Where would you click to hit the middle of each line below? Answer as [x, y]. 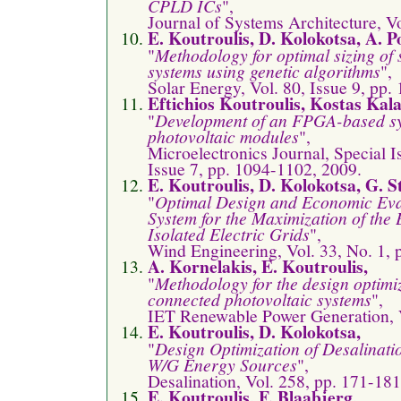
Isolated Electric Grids [229, 233]
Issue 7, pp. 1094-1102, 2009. [255, 168]
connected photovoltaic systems [260, 299]
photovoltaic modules [223, 136]
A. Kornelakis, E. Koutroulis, [258, 266]
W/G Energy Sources [222, 364]
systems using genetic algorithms [264, 70]
